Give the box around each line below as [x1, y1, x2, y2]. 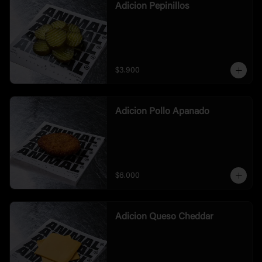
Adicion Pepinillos [115, 2, 189, 11]
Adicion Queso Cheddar [115, 212, 213, 222]
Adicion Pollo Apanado [115, 107, 209, 116]
